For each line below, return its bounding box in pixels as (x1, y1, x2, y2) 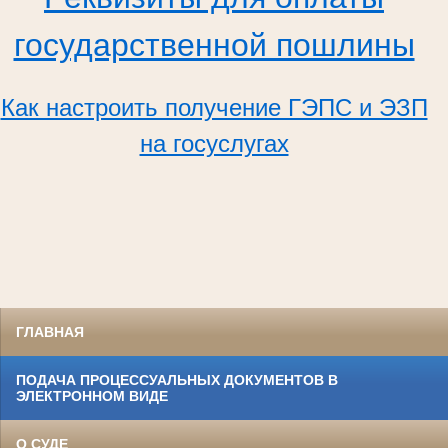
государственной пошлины (13, 27, 415, 64)
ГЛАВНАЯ (16, 324, 84, 341)
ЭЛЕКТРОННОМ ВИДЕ (16, 388, 168, 405)
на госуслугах (139, 130, 289, 158)
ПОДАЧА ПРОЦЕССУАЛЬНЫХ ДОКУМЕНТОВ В (16, 372, 338, 389)
